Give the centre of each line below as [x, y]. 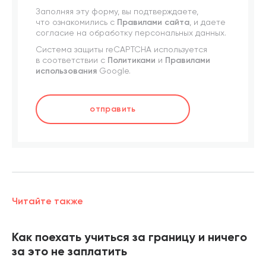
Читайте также [47, 202]
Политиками [132, 60]
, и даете [208, 22]
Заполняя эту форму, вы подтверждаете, [117, 12]
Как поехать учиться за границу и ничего [129, 238]
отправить [113, 109]
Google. [114, 71]
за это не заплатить [69, 252]
